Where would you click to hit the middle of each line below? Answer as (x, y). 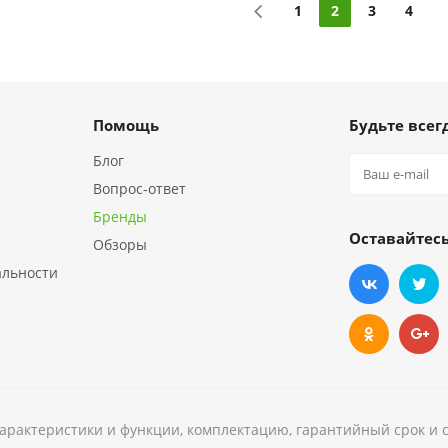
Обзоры (120, 244)
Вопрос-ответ (139, 188)
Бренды (120, 216)
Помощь (126, 125)
